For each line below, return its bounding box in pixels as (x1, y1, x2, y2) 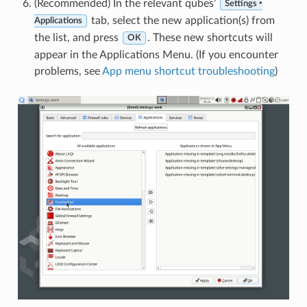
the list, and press (34, 32, 121, 43)
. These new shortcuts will (147, 32, 273, 43)
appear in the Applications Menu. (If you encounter (34, 49, 278, 60)
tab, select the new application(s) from (88, 14, 275, 26)
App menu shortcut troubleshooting (101, 65, 275, 77)
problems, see (34, 65, 102, 77)
